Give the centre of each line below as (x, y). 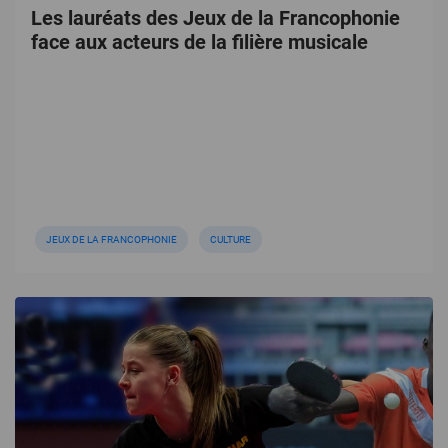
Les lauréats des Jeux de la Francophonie (215, 18)
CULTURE (230, 239)
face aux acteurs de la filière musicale (199, 42)
